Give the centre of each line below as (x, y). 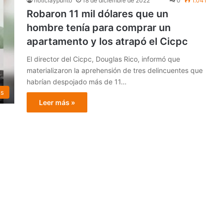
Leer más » (57, 102)
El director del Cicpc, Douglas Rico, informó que (103, 59)
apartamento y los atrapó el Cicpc (107, 41)
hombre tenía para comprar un (99, 27)
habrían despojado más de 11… (77, 81)
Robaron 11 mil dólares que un (97, 14)
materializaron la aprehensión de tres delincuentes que (115, 70)
